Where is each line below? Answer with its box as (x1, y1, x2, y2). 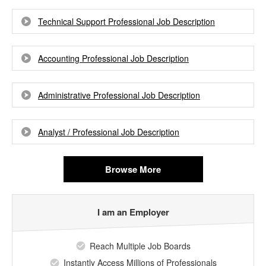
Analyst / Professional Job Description (38, 126, 179, 138)
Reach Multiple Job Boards (90, 240, 191, 252)
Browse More (105, 163, 161, 176)
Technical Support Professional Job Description (38, 15, 215, 27)
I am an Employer (97, 205, 169, 218)
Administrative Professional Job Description (38, 89, 200, 101)
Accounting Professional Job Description (38, 52, 189, 64)
